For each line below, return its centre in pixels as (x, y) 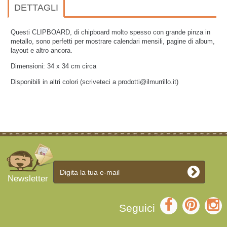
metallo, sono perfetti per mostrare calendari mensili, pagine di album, (113, 41)
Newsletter (28, 179)
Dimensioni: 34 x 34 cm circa (53, 66)
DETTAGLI (36, 8)
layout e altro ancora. (43, 50)
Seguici (137, 208)
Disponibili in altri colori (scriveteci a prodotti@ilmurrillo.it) (94, 82)
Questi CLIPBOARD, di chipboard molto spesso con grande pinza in (110, 32)
